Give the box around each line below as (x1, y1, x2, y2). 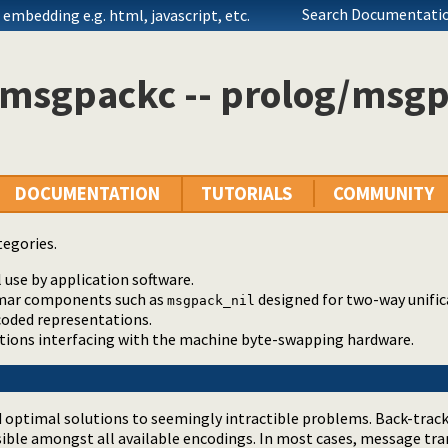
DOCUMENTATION (15, 182, 160, 206)
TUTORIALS (201, 182, 292, 206)
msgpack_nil (167, 293, 255, 309)
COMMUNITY (333, 182, 434, 206)
